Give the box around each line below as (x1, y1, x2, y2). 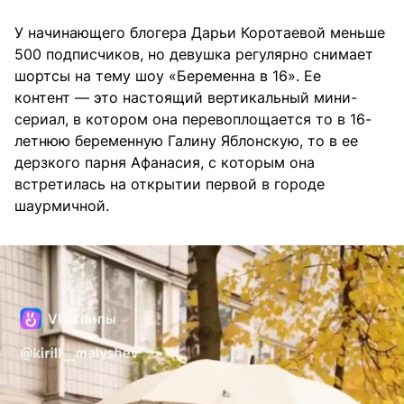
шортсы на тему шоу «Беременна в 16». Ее (14, 66, 321, 85)
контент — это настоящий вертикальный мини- (14, 87, 357, 106)
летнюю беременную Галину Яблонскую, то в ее (14, 131, 358, 150)
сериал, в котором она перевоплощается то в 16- (14, 109, 372, 128)
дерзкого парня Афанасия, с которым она (14, 152, 315, 171)
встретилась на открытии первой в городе (14, 174, 325, 193)
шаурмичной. (14, 196, 109, 215)
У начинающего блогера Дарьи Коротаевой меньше (14, 23, 385, 41)
